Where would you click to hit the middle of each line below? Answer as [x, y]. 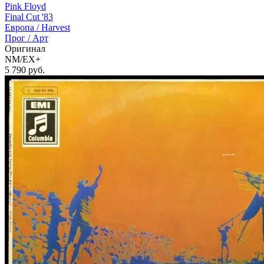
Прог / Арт [27, 38]
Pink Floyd [25, 6]
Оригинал [25, 49]
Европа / [23, 28]
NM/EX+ [23, 60]
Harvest [56, 28]
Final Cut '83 [29, 17]
